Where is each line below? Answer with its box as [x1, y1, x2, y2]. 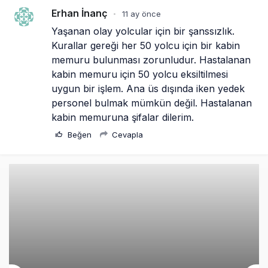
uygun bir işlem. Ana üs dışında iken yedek [51, 22, 245, 35]
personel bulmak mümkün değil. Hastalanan [51, 36, 252, 49]
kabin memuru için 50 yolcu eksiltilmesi [51, 8, 228, 20]
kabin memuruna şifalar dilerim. [51, 51, 194, 63]
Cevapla [109, 69, 143, 80]
